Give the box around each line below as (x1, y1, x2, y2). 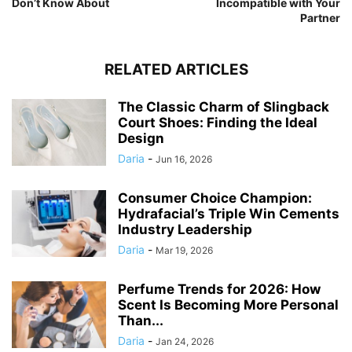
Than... (118, 313, 163, 329)
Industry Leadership (118, 222, 252, 238)
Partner (300, 11, 340, 25)
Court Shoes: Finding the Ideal (118, 115, 317, 131)
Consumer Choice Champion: (118, 190, 312, 207)
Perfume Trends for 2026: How (118, 281, 321, 298)
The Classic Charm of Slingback (118, 99, 329, 115)
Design (118, 130, 164, 147)
